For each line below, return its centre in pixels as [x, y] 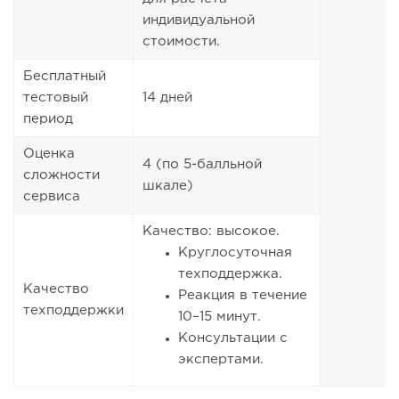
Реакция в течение [243, 296]
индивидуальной [199, 20]
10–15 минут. [222, 317]
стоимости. [186, 42]
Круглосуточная [235, 253]
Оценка [49, 154]
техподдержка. [235, 274]
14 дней [167, 98]
